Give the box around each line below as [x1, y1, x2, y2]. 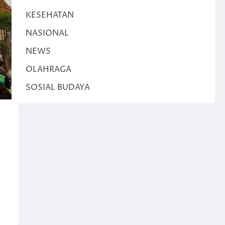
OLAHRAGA [25, 64, 71, 75]
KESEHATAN [25, 10, 74, 21]
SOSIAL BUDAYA [25, 82, 90, 93]
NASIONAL [25, 28, 69, 39]
